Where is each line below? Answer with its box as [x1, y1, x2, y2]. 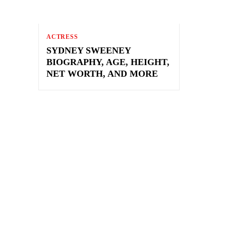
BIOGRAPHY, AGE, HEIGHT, [46, 56, 169, 67]
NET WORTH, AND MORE [46, 68, 158, 79]
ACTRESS [46, 33, 78, 40]
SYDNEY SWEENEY [46, 45, 131, 55]
